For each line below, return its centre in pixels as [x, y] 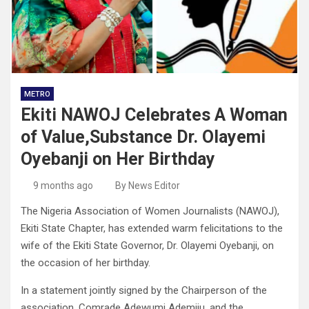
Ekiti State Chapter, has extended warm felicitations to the [152, 229]
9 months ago [63, 186]
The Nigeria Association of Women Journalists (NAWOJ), [150, 211]
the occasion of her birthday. [86, 263]
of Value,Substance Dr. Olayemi [143, 137]
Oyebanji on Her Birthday [118, 159]
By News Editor [148, 186]
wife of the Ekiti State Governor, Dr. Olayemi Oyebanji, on [147, 246]
